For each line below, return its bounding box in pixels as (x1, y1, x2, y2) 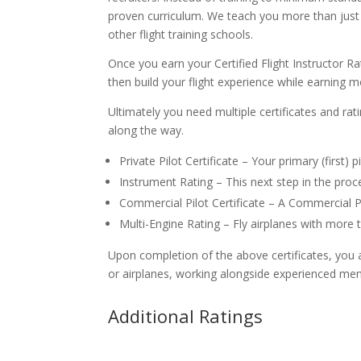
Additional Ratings (108, 303, 263, 328)
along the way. (108, 122, 185, 139)
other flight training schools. (108, 26, 254, 42)
